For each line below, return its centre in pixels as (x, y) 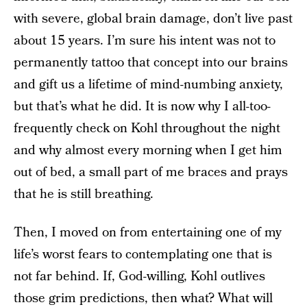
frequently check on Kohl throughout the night (147, 128)
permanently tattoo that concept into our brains (151, 63)
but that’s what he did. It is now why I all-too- (142, 107)
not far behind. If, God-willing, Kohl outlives (139, 277)
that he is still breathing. (84, 194)
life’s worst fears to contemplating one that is (143, 255)
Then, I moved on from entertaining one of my (148, 233)
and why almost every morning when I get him (148, 150)
